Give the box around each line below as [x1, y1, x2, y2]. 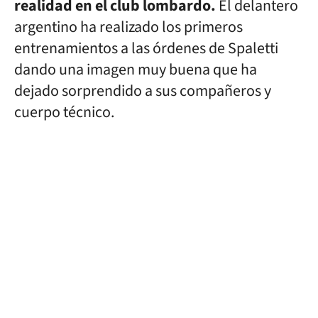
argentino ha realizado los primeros [14, 16, 243, 38]
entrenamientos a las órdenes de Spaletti [14, 37, 278, 60]
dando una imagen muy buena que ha [14, 58, 257, 81]
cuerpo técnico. [14, 101, 117, 124]
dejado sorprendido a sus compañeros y [14, 79, 271, 102]
